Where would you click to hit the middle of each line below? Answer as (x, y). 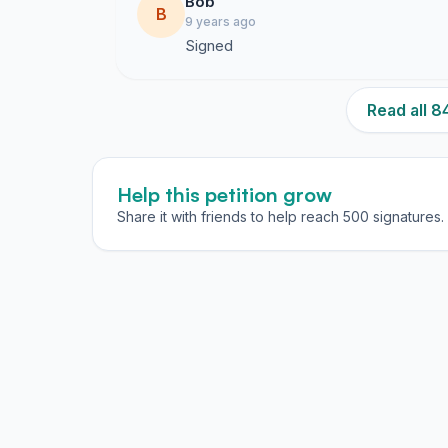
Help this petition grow (224, 194)
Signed (209, 45)
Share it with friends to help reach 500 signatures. (280, 216)
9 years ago (220, 21)
